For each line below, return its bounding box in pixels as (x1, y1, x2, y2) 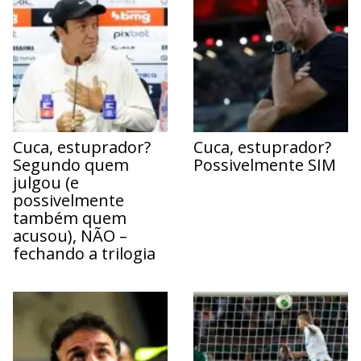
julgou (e (13, 171, 79, 193)
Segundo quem (13, 153, 129, 176)
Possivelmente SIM (193, 153, 336, 176)
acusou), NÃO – (13, 224, 127, 247)
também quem (13, 206, 127, 229)
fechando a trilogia (13, 242, 156, 264)
